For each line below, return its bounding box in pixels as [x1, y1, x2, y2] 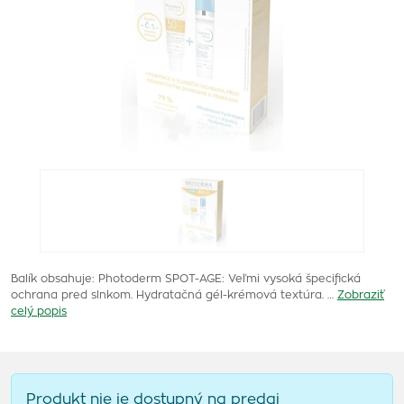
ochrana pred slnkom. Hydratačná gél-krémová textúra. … [11, 289, 334, 300]
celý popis [11, 306, 67, 317]
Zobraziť [337, 289, 384, 300]
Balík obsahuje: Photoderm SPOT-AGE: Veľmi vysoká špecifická [11, 273, 361, 284]
